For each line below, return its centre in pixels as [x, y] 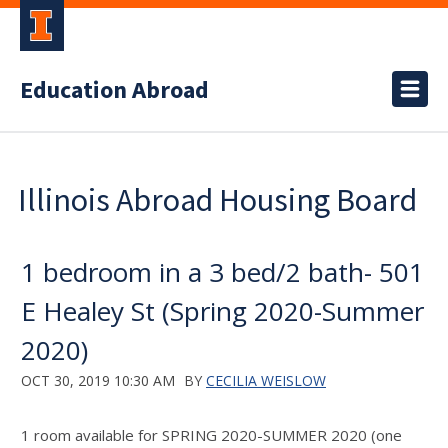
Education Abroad [114, 90]
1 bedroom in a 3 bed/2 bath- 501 [222, 272]
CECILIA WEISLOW [266, 380]
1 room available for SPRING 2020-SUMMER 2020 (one [211, 435]
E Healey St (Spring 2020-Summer [222, 311]
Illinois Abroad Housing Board [217, 200]
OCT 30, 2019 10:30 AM [98, 380]
